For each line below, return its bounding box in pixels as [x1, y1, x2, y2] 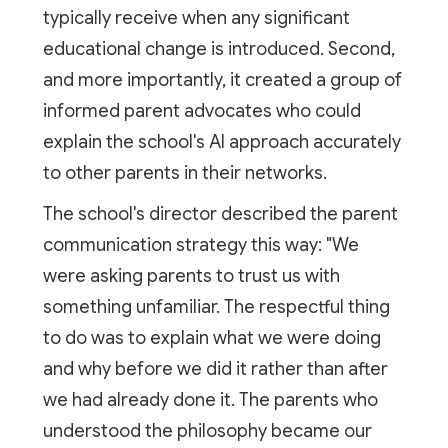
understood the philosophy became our [42, 419, 372, 442]
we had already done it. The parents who [42, 388, 378, 411]
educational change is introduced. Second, [42, 37, 395, 60]
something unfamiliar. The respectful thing [42, 295, 390, 318]
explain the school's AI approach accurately [42, 130, 401, 153]
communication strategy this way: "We [42, 233, 359, 256]
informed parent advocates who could [42, 99, 361, 122]
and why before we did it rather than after [42, 357, 388, 380]
